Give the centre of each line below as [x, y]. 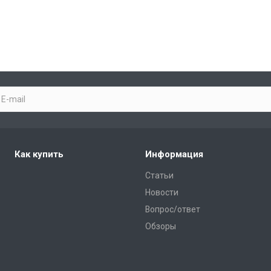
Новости [162, 192]
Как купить [39, 154]
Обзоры [161, 226]
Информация [174, 154]
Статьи [159, 175]
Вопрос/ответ [173, 209]
